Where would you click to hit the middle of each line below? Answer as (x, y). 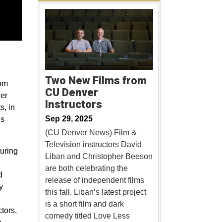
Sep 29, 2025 (69, 118)
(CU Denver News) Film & (91, 132)
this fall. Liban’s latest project (95, 192)
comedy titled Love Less (87, 216)
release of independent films (94, 180)
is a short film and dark (84, 204)
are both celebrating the (86, 168)
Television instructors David (93, 144)
